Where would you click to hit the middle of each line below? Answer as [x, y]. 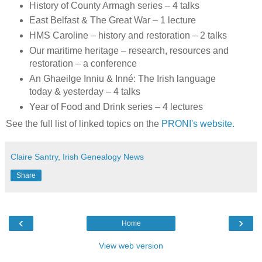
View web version [131, 246]
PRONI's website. [198, 124]
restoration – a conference [83, 64]
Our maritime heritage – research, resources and [129, 51]
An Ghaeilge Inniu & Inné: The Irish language [122, 79]
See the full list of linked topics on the [84, 124]
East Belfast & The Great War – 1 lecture [112, 20]
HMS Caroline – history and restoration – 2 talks [128, 36]
